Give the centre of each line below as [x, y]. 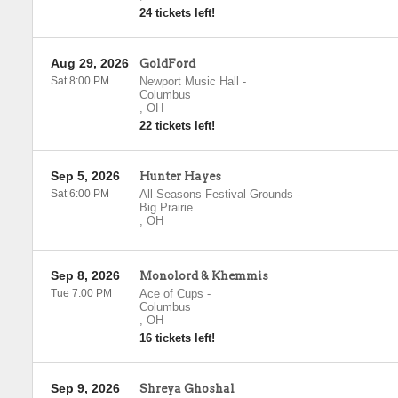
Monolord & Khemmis [203, 276]
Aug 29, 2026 [89, 63]
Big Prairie [166, 207]
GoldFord [167, 64]
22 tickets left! [177, 126]
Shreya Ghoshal [187, 389]
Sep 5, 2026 [85, 176]
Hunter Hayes [180, 176]
